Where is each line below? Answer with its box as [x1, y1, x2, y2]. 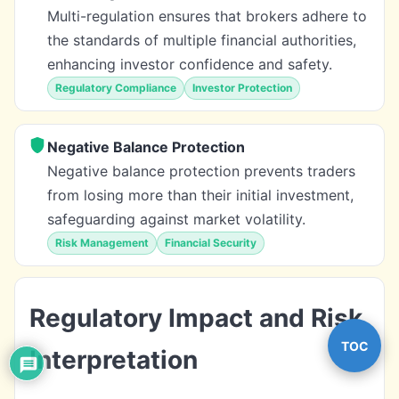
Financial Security [165, 235, 256, 249]
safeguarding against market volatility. [47, 209, 305, 228]
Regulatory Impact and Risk [29, 302, 362, 333]
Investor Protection [192, 80, 292, 94]
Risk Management [55, 235, 149, 249]
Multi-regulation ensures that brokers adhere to [47, 6, 367, 25]
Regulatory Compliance [55, 80, 176, 94]
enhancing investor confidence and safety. [47, 54, 332, 73]
